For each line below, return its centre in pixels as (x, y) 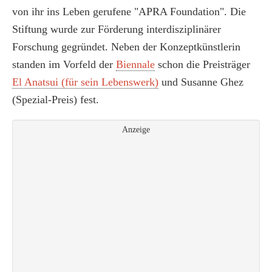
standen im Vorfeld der (64, 64)
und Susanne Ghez (201, 82)
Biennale (135, 64)
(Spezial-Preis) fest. (56, 100)
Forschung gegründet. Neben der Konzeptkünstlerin (126, 47)
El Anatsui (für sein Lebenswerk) (85, 82)
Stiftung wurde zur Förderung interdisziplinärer (117, 29)
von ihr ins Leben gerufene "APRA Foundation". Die (129, 12)
